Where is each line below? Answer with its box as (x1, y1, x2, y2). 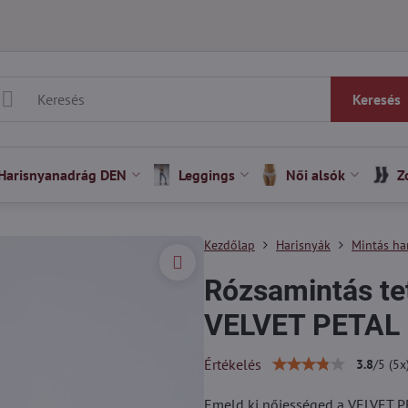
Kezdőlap (203, 237, 255, 253)
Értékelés (203, 355, 261, 373)
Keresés (352, 90, 401, 108)
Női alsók (286, 166, 346, 184)
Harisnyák (275, 237, 331, 253)
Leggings (178, 166, 235, 184)
